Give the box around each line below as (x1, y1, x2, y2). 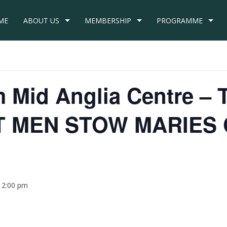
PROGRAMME (157, 16, 203, 25)
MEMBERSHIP (85, 16, 131, 25)
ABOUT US (23, 16, 59, 25)
